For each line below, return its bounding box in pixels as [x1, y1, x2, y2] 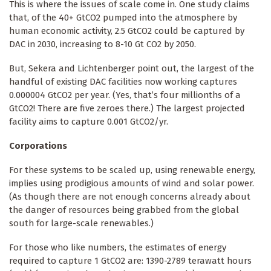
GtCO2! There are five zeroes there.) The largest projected [9, 102, 245, 114]
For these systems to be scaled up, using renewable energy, [9, 164, 255, 175]
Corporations [9, 140, 67, 151]
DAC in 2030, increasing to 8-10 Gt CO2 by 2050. [9, 38, 196, 50]
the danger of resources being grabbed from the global [9, 204, 239, 215]
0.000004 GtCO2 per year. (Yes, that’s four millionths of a [9, 89, 241, 100]
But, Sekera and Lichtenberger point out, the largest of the [9, 62, 254, 74]
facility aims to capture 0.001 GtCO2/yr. [9, 116, 168, 127]
